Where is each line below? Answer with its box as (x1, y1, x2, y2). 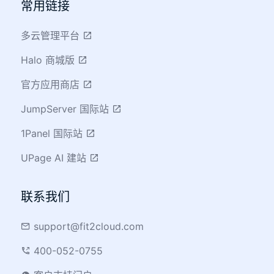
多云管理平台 (21, 29, 83, 42)
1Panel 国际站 (21, 127, 86, 139)
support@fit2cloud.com (31, 220, 144, 232)
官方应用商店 (21, 78, 83, 91)
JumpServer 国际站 (21, 102, 113, 115)
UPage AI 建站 (21, 151, 90, 164)
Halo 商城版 (21, 53, 78, 66)
